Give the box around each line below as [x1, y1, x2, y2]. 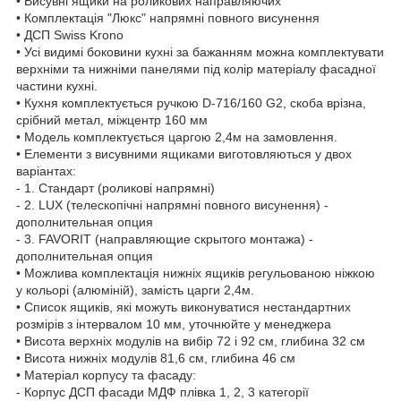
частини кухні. [16, 79, 98, 94]
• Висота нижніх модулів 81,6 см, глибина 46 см [16, 351, 295, 366]
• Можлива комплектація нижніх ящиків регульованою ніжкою [16, 266, 375, 281]
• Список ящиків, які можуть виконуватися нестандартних [16, 300, 351, 315]
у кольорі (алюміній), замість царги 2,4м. [16, 283, 254, 298]
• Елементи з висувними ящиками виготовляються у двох [16, 147, 352, 162]
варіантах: [16, 164, 76, 179]
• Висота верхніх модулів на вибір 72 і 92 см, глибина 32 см [16, 334, 365, 349]
